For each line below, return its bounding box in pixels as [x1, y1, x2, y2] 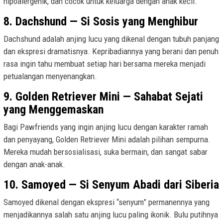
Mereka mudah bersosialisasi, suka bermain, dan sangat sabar [3, 146, 208, 157]
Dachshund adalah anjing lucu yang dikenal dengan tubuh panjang [3, 33, 219, 44]
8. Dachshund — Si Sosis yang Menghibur [3, 14, 198, 28]
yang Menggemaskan [3, 102, 104, 116]
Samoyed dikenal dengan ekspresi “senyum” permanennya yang [3, 197, 210, 207]
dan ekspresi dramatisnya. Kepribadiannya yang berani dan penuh [3, 46, 219, 56]
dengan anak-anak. [3, 159, 65, 169]
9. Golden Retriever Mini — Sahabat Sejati [3, 89, 203, 104]
